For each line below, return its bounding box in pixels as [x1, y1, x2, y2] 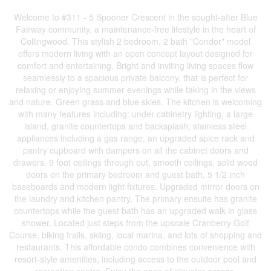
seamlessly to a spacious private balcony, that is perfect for [23, 71, 248, 83]
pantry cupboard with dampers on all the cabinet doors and [22, 144, 249, 156]
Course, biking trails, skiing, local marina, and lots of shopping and [9, 229, 262, 241]
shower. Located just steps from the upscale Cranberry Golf [22, 217, 249, 229]
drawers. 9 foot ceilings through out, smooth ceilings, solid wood [13, 156, 258, 168]
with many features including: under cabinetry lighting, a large [18, 108, 253, 120]
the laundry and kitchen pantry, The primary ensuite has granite [14, 192, 257, 204]
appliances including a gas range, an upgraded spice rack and [16, 132, 255, 144]
